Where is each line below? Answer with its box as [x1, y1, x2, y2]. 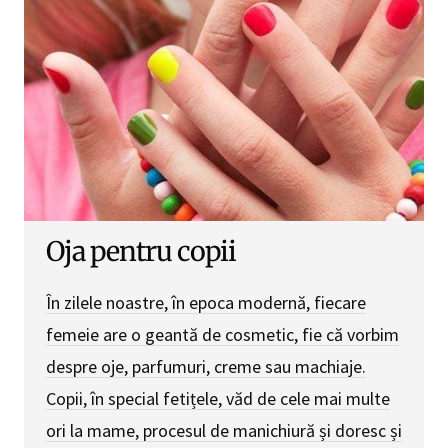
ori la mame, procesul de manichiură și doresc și [46, 418, 402, 442]
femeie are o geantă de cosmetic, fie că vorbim [46, 322, 399, 346]
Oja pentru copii [46, 234, 236, 268]
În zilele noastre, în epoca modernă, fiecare [46, 290, 366, 314]
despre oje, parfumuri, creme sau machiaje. [46, 354, 366, 378]
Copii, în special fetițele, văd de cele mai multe [46, 386, 390, 410]
